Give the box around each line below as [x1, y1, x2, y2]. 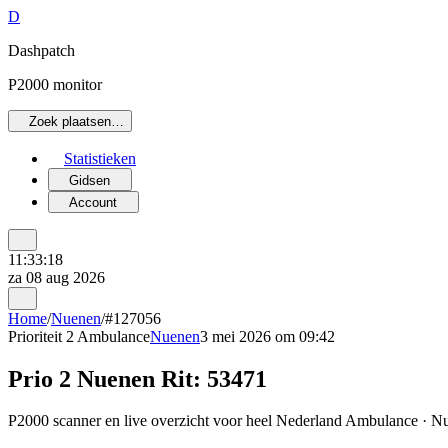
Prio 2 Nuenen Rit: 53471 [8, 365, 267, 392]
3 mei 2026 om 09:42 [200, 327, 335, 345]
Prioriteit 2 [8, 327, 74, 345]
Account [69, 194, 118, 210]
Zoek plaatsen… [29, 114, 125, 130]
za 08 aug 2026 [8, 269, 105, 287]
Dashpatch [8, 42, 75, 59]
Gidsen [69, 172, 111, 188]
